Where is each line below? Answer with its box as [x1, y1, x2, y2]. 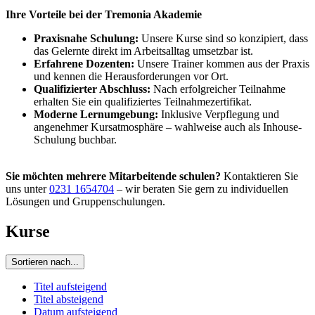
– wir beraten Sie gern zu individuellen [114, 182, 288, 195]
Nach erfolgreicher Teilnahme [150, 82, 285, 95]
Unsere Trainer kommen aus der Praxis [134, 57, 309, 70]
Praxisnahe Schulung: [34, 32, 139, 44]
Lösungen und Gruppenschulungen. [6, 195, 165, 207]
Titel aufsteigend [34, 281, 107, 293]
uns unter [6, 182, 49, 195]
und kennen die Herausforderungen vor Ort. [34, 70, 229, 82]
